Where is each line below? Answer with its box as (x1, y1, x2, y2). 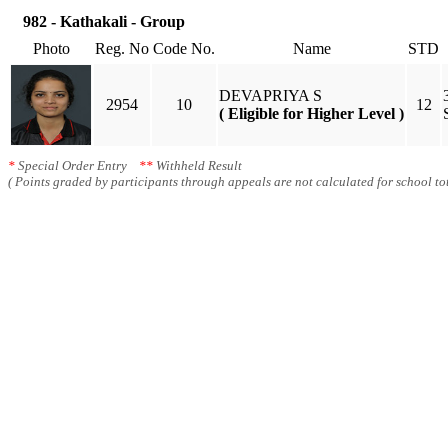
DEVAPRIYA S (219, 87, 322, 104)
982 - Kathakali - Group (23, 13, 185, 30)
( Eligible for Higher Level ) (219, 105, 404, 122)
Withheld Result (153, 158, 242, 173)
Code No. (153, 40, 215, 57)
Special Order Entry (15, 158, 139, 173)
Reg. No (95, 40, 149, 57)
